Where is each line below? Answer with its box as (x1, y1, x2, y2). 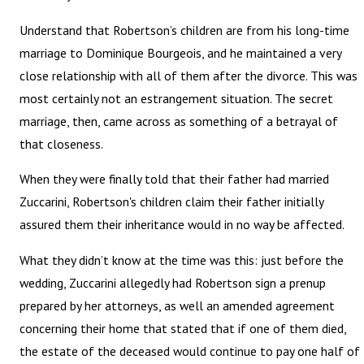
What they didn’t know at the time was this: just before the (19, 251, 344, 268)
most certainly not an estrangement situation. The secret (19, 89, 334, 106)
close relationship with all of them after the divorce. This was (19, 67, 358, 84)
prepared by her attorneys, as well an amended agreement (19, 297, 336, 314)
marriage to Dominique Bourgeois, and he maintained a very (19, 44, 342, 61)
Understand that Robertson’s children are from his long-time (19, 21, 350, 38)
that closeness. (19, 135, 104, 152)
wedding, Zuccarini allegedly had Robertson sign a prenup (19, 274, 327, 291)
